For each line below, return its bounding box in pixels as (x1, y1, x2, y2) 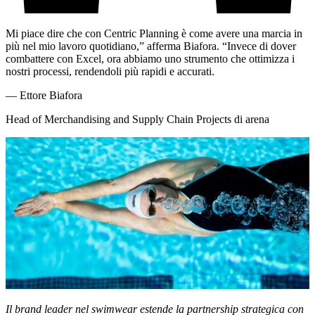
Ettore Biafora (20, 89, 82, 102)
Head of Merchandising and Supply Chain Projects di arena (6, 113, 269, 126)
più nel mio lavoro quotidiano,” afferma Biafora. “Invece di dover (6, 40, 296, 53)
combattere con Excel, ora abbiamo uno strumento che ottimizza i (6, 53, 295, 65)
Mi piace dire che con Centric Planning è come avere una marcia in (6, 27, 302, 40)
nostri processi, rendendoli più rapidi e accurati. (6, 65, 214, 78)
